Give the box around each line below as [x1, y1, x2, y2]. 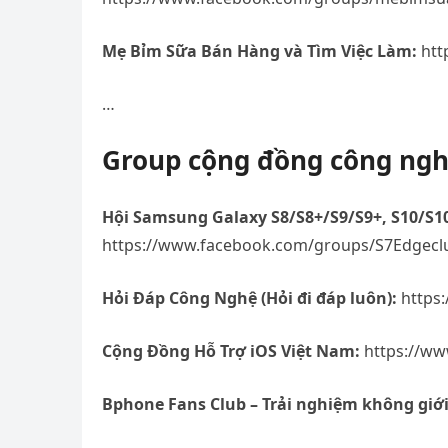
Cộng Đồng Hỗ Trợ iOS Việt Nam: [102, 340, 360, 362]
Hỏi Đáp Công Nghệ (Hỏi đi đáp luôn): [102, 287, 397, 309]
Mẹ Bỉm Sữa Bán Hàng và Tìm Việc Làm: [102, 40, 417, 62]
